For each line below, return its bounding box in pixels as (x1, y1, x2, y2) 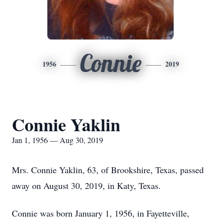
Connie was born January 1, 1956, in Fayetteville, (12, 207, 189, 219)
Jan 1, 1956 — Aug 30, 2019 (12, 135, 103, 145)
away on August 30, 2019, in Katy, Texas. (12, 180, 161, 191)
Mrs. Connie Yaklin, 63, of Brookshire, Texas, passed (12, 164, 204, 176)
